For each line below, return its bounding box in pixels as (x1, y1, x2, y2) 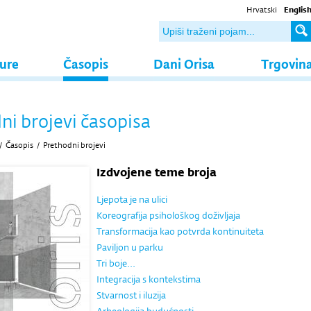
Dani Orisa (153, 54, 215, 73)
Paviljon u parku (96, 241, 163, 253)
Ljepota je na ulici (96, 193, 167, 205)
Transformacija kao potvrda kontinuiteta (96, 225, 264, 237)
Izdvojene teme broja (96, 165, 217, 180)
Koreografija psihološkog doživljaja (96, 209, 240, 221)
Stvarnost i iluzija (96, 289, 166, 301)
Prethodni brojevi (43, 140, 106, 151)
